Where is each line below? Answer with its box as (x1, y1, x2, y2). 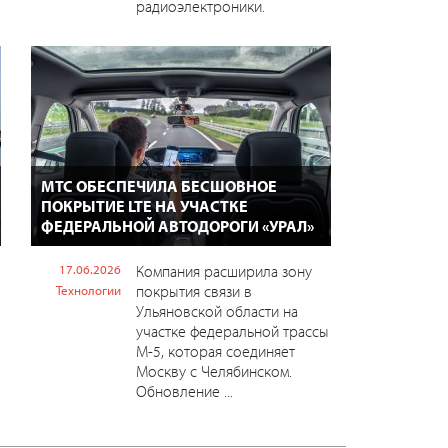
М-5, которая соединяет (135, 340, 295, 361)
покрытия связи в (135, 280, 252, 301)
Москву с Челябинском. (135, 360, 292, 381)
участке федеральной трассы (135, 320, 329, 341)
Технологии (55, 281, 121, 298)
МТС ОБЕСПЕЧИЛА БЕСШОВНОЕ (40, 175, 277, 196)
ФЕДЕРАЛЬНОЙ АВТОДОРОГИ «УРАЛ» (40, 215, 314, 236)
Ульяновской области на (135, 300, 298, 321)
